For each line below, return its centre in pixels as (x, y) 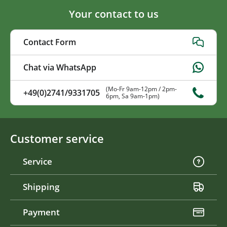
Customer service (57, 138)
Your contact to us (113, 14)
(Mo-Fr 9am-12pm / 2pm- (141, 89)
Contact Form (50, 42)
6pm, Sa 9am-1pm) (133, 96)
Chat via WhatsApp (60, 68)
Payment (41, 212)
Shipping (41, 187)
